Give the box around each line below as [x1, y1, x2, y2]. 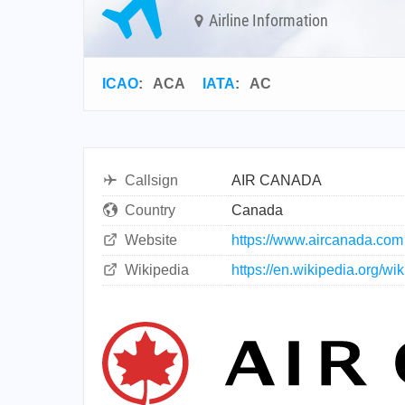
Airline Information [205, 10, 328, 30]
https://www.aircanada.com [231, 232, 403, 248]
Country [125, 202, 175, 218]
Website [125, 232, 177, 248]
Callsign [125, 173, 178, 188]
